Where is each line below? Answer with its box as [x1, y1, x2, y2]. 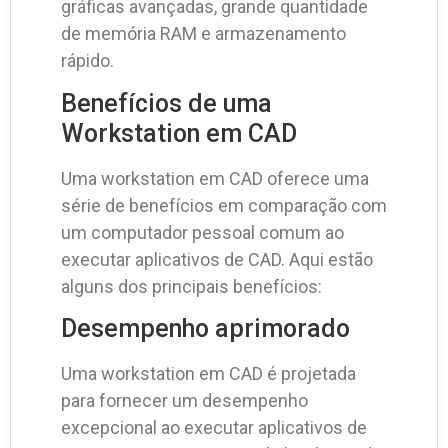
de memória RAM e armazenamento [61, 23, 346, 45]
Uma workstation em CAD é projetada [61, 363, 356, 385]
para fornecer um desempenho [61, 390, 308, 412]
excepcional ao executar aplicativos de [61, 417, 367, 439]
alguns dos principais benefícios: [61, 275, 322, 297]
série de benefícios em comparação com [61, 194, 387, 216]
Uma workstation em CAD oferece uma [61, 167, 369, 189]
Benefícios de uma [61, 88, 272, 118]
